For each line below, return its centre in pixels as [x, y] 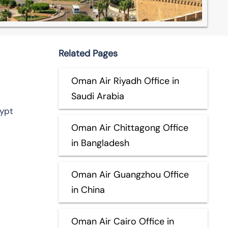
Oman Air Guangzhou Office [130, 174]
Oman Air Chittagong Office [130, 127]
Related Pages [88, 53]
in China [88, 190]
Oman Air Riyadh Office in [125, 81]
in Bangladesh [100, 143]
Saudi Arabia [97, 96]
